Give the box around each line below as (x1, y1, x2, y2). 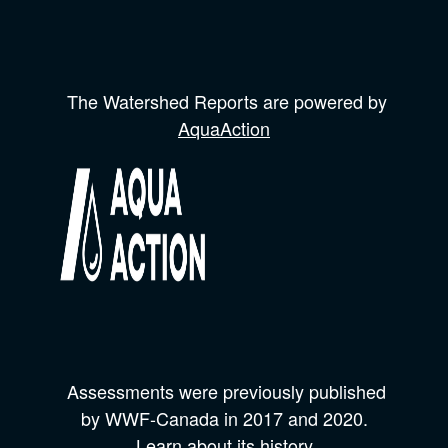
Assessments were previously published (62, 378, 386, 405)
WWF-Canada (104, 405, 219, 432)
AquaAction (178, 115, 270, 142)
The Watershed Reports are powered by (61, 88, 387, 115)
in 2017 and (218, 405, 323, 432)
